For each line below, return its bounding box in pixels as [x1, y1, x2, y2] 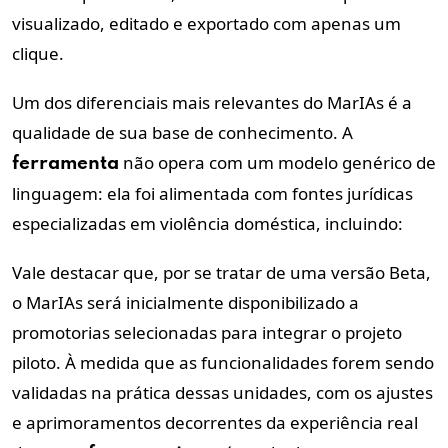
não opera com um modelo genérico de [119, 150, 436, 174]
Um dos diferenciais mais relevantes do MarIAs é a [12, 90, 412, 114]
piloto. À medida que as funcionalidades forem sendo [12, 350, 434, 374]
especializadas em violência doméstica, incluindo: [12, 211, 403, 235]
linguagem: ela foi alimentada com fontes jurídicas [12, 181, 413, 205]
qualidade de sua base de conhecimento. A [12, 120, 353, 144]
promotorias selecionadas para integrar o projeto [12, 320, 402, 344]
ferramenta [12, 153, 119, 173]
